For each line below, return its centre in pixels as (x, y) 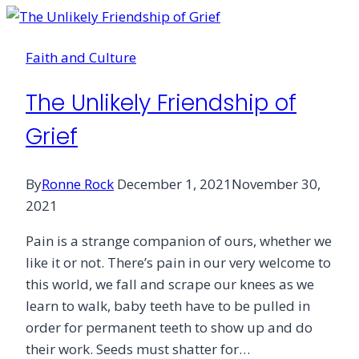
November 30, (276, 184)
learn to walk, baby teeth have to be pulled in (168, 305)
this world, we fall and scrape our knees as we (170, 284)
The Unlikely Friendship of (161, 103)
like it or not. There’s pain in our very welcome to (178, 262)
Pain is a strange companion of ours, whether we (179, 240)
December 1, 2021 (174, 184)
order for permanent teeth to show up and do (169, 327)
